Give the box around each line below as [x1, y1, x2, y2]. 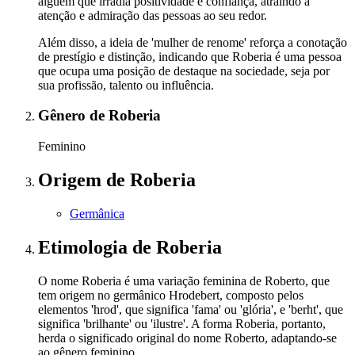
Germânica [70, 206, 124, 220]
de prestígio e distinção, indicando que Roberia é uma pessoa [38, 49, 342, 63]
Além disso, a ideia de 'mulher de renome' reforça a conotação [38, 35, 347, 49]
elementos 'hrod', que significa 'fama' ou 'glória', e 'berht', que [38, 302, 343, 316]
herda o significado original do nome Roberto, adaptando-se [38, 330, 337, 345]
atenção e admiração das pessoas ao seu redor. [38, 8, 267, 22]
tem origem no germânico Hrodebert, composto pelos [38, 288, 303, 302]
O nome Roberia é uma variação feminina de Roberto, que [38, 273, 330, 288]
